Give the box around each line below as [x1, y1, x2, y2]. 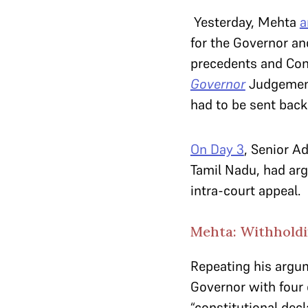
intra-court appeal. [190, 181, 304, 199]
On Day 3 [190, 140, 244, 158]
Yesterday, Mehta [190, 13, 300, 31]
